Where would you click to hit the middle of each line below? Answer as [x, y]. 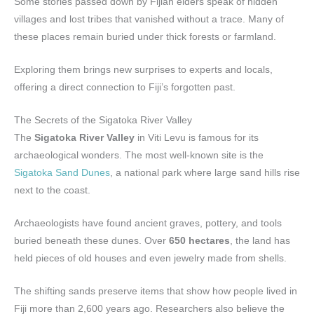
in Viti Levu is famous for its [197, 138]
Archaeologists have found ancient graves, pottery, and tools [148, 223]
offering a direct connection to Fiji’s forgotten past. [125, 88]
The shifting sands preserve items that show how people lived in [156, 291]
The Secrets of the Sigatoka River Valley [103, 121]
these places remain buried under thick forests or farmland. [145, 37]
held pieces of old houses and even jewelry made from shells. [150, 258]
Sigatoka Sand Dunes [62, 173]
